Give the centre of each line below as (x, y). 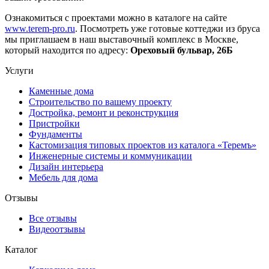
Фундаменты (56, 134)
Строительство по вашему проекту (100, 102)
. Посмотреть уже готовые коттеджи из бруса (168, 29)
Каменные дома (61, 91)
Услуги (19, 71)
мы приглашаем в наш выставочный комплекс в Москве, (122, 40)
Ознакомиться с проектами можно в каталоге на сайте (116, 18)
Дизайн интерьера (66, 167)
